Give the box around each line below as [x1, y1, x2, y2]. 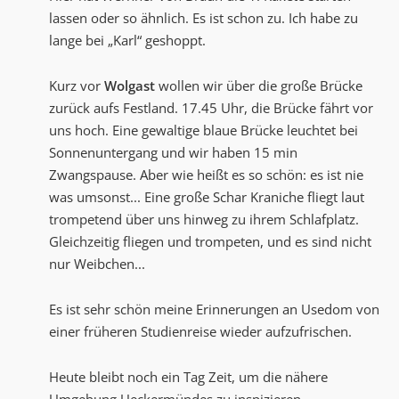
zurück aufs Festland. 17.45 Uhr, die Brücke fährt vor [49, 99, 373, 118]
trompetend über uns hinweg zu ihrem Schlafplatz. [49, 210, 359, 229]
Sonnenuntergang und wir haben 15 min [49, 143, 297, 162]
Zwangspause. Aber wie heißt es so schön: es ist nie [49, 166, 363, 184]
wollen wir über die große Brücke [155, 77, 362, 95]
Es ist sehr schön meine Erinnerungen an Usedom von [49, 300, 379, 319]
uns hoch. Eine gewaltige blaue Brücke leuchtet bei [49, 121, 358, 140]
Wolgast [104, 77, 155, 95]
